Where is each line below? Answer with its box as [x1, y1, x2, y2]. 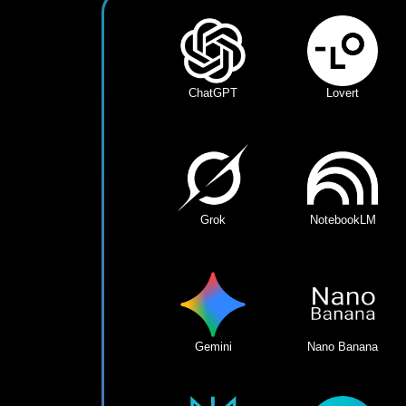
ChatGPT [188, 85, 237, 100]
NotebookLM [309, 212, 376, 227]
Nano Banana [307, 339, 378, 353]
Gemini [194, 339, 232, 353]
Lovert [326, 85, 359, 100]
